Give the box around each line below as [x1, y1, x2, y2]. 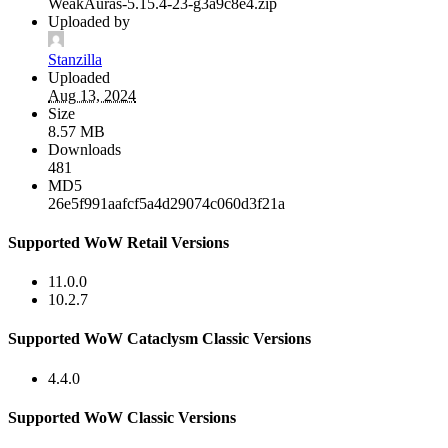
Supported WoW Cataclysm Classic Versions [8, 330, 311, 348]
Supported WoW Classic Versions [8, 408, 236, 426]
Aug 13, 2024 [48, 86, 136, 104]
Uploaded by [48, 12, 130, 30]
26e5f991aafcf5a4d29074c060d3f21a [48, 194, 285, 212]
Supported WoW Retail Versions [8, 233, 229, 251]
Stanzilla [48, 50, 102, 68]
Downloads [48, 140, 121, 158]
